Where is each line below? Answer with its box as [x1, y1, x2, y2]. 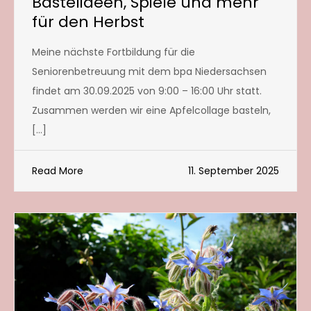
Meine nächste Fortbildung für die [32, 44, 195, 59]
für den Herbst [32, 10, 144, 33]
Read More [32, 163, 83, 178]
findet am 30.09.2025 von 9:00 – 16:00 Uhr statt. [32, 83, 262, 98]
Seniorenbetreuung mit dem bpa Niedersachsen [32, 64, 267, 78]
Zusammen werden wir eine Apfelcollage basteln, [32, 103, 271, 117]
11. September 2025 [188, 163, 279, 178]
